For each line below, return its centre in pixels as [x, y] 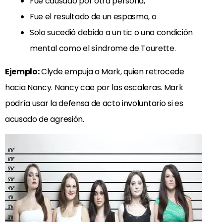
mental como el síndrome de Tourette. [103, 48]
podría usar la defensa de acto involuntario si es [94, 103]
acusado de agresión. [45, 119]
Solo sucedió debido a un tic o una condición [111, 32]
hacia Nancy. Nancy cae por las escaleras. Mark [94, 87]
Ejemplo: [22, 71]
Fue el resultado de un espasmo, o [93, 16]
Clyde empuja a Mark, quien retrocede [112, 71]
